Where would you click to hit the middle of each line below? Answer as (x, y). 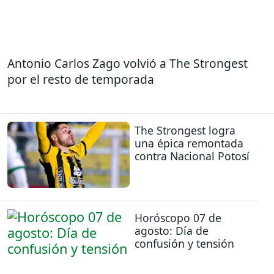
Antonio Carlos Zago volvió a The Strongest (128, 64)
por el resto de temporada (81, 80)
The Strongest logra (185, 130)
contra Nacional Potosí (192, 156)
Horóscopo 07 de (178, 218)
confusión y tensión (184, 244)
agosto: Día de (172, 231)
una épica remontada (189, 143)
